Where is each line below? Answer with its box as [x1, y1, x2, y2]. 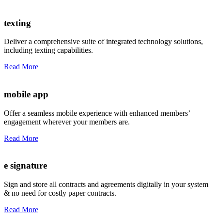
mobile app [4, 89, 48, 100]
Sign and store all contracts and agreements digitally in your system [4, 180, 208, 189]
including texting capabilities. [4, 46, 93, 55]
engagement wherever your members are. [4, 117, 130, 126]
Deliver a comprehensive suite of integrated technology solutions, [4, 37, 203, 46]
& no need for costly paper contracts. [4, 189, 116, 198]
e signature [4, 160, 47, 171]
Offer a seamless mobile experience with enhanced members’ [4, 108, 190, 117]
